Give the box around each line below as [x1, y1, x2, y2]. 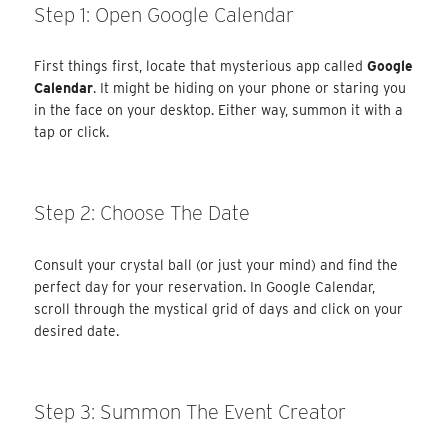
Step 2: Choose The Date [34, 201, 251, 226]
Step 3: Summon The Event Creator [34, 399, 347, 424]
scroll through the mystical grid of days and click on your [34, 300, 404, 317]
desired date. [34, 322, 120, 339]
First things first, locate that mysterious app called [34, 58, 368, 75]
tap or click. [34, 124, 110, 141]
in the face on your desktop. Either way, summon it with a [34, 102, 404, 119]
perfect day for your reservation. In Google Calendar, [34, 278, 376, 295]
